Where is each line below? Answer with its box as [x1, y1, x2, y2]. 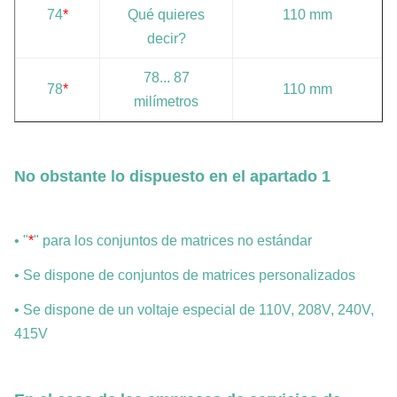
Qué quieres [128, 7, 205, 23]
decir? [146, 31, 186, 47]
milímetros [134, 94, 198, 110]
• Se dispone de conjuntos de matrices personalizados [14, 268, 355, 284]
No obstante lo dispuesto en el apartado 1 [14, 167, 331, 186]
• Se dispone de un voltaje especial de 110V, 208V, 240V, [14, 302, 374, 318]
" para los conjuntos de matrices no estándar [34, 233, 312, 249]
